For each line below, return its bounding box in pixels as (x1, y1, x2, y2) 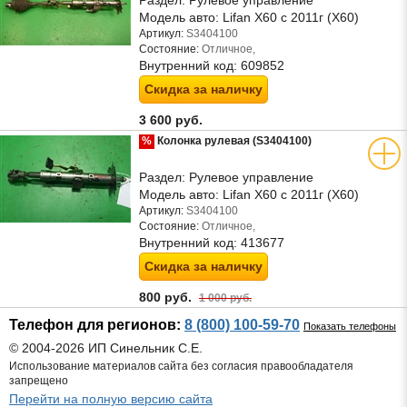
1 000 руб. (199, 292, 252, 303)
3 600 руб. (139, 113, 206, 127)
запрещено (9, 374, 68, 387)
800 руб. (139, 290, 199, 304)
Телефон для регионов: (9, 317, 184, 333)
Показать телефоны (303, 321, 396, 332)
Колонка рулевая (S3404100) (154, 134, 312, 147)
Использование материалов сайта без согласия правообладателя (9, 360, 353, 372)
